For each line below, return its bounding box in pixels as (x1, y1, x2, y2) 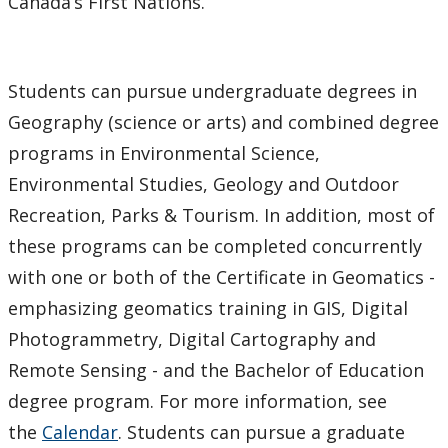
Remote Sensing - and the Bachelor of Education (8, 357, 424, 382)
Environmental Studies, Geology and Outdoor (8, 171, 399, 196)
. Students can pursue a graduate (118, 419, 405, 444)
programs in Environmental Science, (8, 140, 320, 165)
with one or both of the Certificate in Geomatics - (8, 264, 435, 289)
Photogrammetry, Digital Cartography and (8, 326, 376, 351)
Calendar (42, 419, 118, 444)
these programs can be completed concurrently (8, 233, 422, 258)
